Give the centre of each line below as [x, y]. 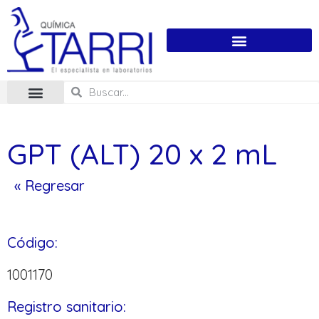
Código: [32, 243]
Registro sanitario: [67, 307]
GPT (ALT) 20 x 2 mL [142, 154]
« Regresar [49, 186]
